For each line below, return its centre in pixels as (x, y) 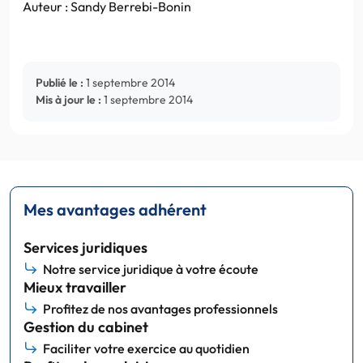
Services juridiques (85, 247)
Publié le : (60, 82)
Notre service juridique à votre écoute (151, 269)
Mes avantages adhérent (115, 209)
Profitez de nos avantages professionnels (160, 308)
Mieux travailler (75, 287)
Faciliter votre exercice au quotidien (146, 348)
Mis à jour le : (68, 99)
